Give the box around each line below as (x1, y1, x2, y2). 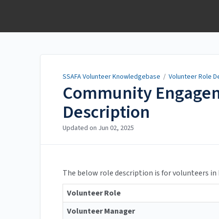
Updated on (63, 123, 98, 133)
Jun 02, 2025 (98, 123, 134, 133)
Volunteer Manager (67, 206, 135, 217)
